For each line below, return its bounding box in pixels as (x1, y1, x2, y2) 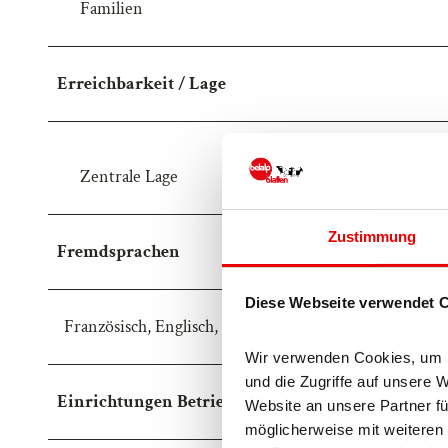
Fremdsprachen (57, 239, 180, 263)
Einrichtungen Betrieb (57, 389, 234, 413)
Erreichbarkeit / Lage (57, 71, 226, 95)
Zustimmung (327, 228, 417, 246)
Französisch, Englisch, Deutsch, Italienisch (64, 314, 361, 338)
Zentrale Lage (80, 164, 178, 188)
